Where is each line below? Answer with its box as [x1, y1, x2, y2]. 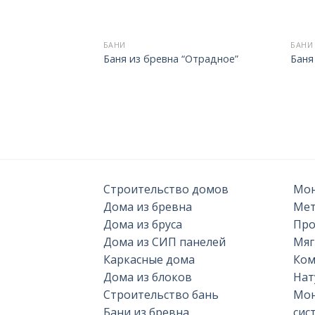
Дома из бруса [103, 216, 182, 232]
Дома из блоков [103, 269, 192, 285]
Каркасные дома [103, 251, 195, 267]
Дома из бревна [103, 198, 192, 214]
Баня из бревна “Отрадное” [103, 51, 238, 65]
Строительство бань [103, 286, 219, 302]
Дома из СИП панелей [103, 233, 226, 250]
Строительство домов [103, 181, 229, 197]
